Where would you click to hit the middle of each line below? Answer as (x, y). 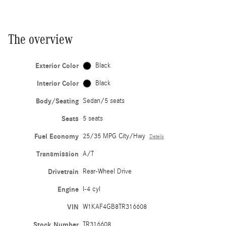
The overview (40, 39)
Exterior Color (57, 66)
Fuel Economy (56, 136)
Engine (68, 189)
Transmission (57, 154)
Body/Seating (57, 101)
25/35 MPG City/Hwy (114, 136)
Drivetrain (63, 172)
